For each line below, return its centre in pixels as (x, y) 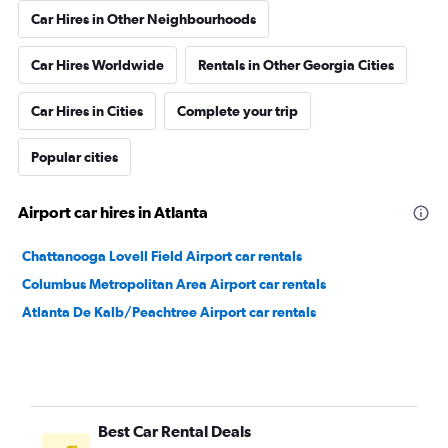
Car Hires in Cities (87, 111)
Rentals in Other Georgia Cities (296, 65)
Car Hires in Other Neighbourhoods (143, 19)
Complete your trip (237, 111)
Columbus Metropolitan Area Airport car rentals (174, 284)
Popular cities (74, 157)
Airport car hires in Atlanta (113, 212)
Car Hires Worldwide (97, 65)
